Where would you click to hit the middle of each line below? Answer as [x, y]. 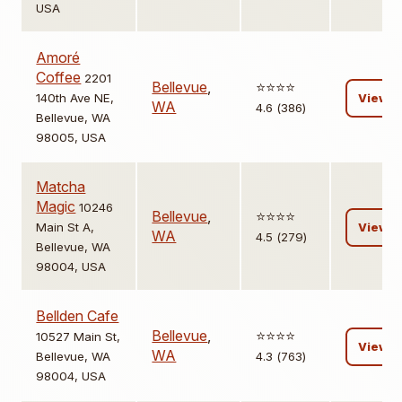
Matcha [61, 187]
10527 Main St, [79, 337]
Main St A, [66, 227]
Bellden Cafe [78, 316]
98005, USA [71, 138]
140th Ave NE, [75, 98]
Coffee [59, 78]
